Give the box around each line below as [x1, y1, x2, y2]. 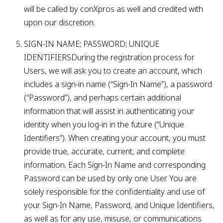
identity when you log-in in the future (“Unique [24, 119, 184, 130]
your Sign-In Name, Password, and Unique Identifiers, [24, 200, 215, 211]
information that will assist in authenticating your [24, 106, 194, 116]
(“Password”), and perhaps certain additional [24, 92, 181, 103]
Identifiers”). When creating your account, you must [24, 132, 206, 143]
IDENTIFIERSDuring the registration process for [24, 52, 195, 63]
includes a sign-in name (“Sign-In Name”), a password [24, 79, 212, 90]
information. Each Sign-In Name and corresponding [24, 159, 206, 170]
